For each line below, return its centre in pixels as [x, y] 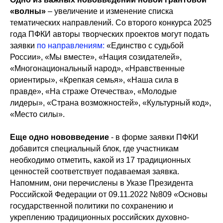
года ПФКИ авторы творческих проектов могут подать [110, 34]
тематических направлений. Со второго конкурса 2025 [111, 23]
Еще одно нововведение [59, 137]
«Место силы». [37, 114]
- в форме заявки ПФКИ [154, 137]
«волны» [28, 11]
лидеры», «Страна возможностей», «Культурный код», [111, 103]
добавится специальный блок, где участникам [94, 149]
